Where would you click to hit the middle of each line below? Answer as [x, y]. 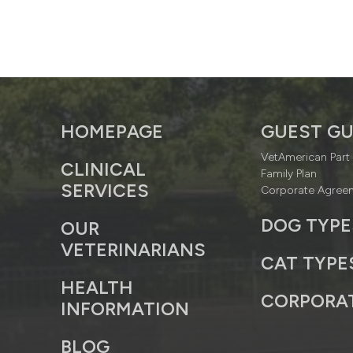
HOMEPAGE [112, 131]
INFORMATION [125, 308]
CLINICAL [103, 169]
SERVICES [105, 190]
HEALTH [97, 287]
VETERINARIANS [133, 249]
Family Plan [289, 173]
